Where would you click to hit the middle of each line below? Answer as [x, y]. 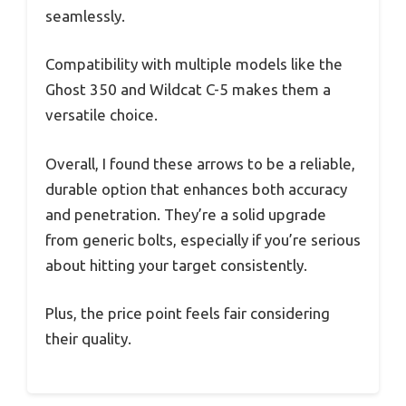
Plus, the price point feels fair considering [188, 314]
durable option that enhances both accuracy [196, 188]
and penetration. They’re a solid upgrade [186, 214]
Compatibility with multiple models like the [194, 64]
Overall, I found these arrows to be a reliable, [200, 163]
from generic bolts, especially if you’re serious [203, 239]
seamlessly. [85, 15]
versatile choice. [101, 115]
